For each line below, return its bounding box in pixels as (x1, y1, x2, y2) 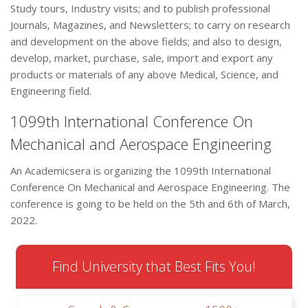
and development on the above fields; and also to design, (10, 34, 282, 49)
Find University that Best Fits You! (52, 257, 256, 276)
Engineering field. (10, 84, 91, 98)
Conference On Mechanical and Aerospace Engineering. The (10, 180, 290, 195)
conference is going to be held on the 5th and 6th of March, (10, 197, 290, 211)
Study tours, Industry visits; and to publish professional (10, 1, 270, 16)
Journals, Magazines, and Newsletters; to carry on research (10, 18, 290, 32)
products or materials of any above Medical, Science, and (10, 67, 278, 82)
